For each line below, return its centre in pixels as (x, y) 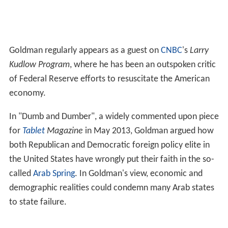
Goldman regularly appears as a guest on (85, 194)
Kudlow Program (39, 208)
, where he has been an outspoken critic (142, 208)
